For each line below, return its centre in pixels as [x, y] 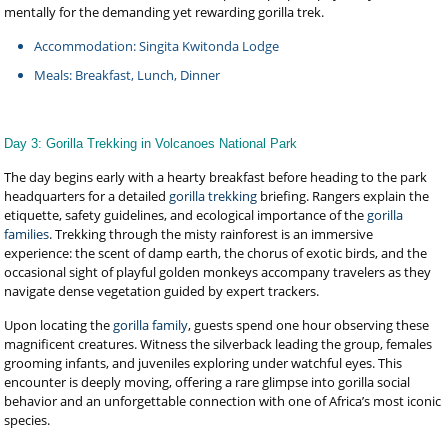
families [27, 234]
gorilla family [151, 325]
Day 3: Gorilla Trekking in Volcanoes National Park [151, 143]
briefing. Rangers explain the [343, 196]
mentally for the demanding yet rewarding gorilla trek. [164, 12]
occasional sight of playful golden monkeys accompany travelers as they [218, 272]
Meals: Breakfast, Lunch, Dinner [127, 75]
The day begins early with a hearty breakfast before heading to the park [216, 177]
